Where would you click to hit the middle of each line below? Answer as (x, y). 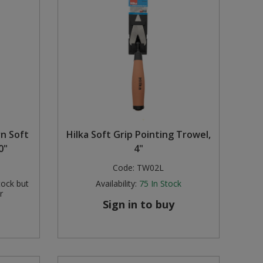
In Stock (166, 184)
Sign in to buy (138, 205)
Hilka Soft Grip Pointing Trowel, (138, 135)
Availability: (116, 184)
